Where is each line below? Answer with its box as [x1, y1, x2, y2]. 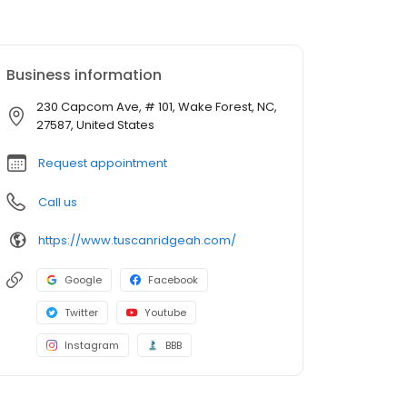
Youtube [144, 305, 186, 321]
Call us [38, 194, 77, 212]
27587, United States [36, 116, 154, 134]
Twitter [65, 305, 98, 321]
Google [65, 273, 102, 288]
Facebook [148, 273, 198, 288]
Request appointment [38, 154, 167, 173]
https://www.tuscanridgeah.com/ [38, 231, 236, 249]
